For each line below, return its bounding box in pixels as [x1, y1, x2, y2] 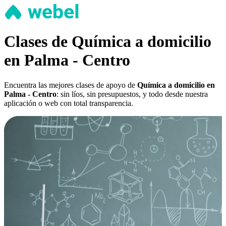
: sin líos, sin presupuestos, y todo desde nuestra [56, 89, 208, 98]
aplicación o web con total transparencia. [4, 98, 133, 107]
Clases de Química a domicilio [4, 32, 211, 51]
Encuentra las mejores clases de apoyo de [4, 80, 137, 89]
